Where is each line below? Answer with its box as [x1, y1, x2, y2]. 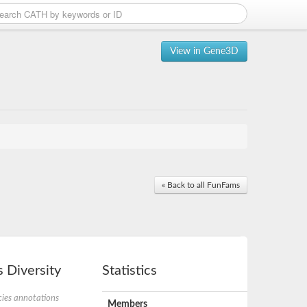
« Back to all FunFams [162, 181, 240, 189]
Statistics [102, 264, 158, 278]
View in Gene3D [170, 47, 238, 56]
